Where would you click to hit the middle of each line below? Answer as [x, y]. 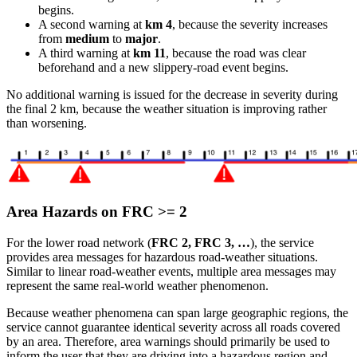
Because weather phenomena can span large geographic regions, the [177, 312]
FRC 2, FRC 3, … [201, 242]
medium [87, 38]
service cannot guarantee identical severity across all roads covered [173, 327]
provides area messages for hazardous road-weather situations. [162, 257]
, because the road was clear [236, 53]
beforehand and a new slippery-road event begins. [163, 67]
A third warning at [86, 53]
